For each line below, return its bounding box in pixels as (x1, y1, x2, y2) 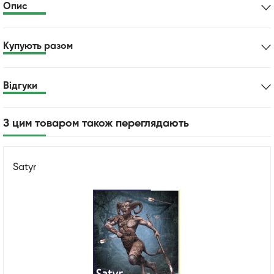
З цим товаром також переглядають (3, 117, 189, 129)
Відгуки (3, 81, 37, 91)
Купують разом (3, 41, 73, 51)
